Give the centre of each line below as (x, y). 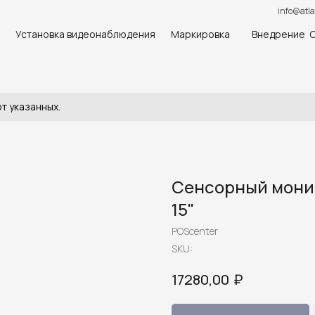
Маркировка (200, 34)
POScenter (195, 231)
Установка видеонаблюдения (85, 34)
